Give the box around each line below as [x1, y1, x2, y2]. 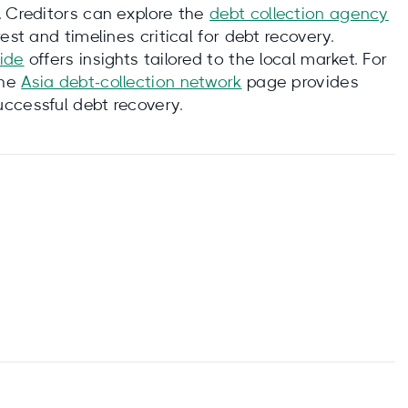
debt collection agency [209, 6, 389, 23]
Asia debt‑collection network [21, 75, 242, 91]
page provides [241, 75, 359, 91]
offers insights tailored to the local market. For [24, 52, 388, 68]
